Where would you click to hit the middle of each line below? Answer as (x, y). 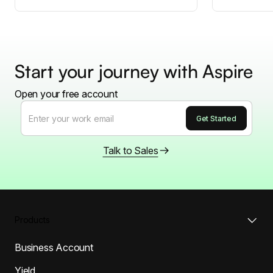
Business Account (54, 247)
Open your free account (66, 94)
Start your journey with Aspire (134, 71)
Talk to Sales (130, 150)
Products (32, 219)
